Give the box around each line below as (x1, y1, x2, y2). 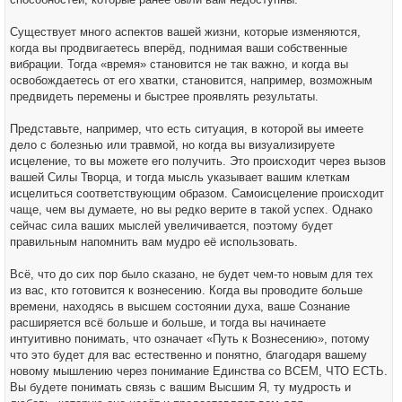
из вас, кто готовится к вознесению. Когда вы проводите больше (10, 284, 363, 297)
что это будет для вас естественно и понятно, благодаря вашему (10, 348, 367, 362)
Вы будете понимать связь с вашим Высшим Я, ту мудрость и (10, 380, 351, 394)
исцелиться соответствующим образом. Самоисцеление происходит (10, 187, 384, 200)
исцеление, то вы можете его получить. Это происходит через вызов (10, 154, 386, 168)
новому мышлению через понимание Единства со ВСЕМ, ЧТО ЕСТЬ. (10, 364, 388, 378)
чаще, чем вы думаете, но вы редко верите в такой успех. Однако (10, 203, 372, 216)
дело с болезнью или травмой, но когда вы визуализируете (10, 138, 335, 152)
